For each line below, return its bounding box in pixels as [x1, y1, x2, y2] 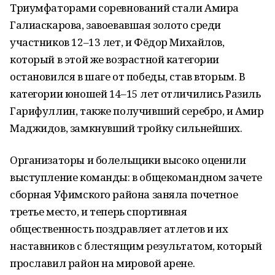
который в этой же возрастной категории [10, 52, 220, 66]
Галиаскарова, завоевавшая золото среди [10, 18, 222, 32]
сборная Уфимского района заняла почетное [10, 187, 238, 201]
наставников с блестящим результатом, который [10, 239, 262, 253]
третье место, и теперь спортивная [10, 204, 187, 219]
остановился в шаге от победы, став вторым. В [10, 69, 246, 83]
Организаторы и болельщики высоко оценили [10, 153, 246, 167]
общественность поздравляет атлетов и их [10, 222, 228, 236]
